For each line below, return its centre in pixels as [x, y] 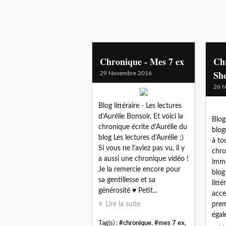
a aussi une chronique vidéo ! [144, 159]
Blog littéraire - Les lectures [140, 106]
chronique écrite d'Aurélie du [143, 127]
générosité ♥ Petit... [128, 190]
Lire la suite [123, 204]
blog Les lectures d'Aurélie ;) [141, 137]
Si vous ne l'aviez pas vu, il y [142, 148]
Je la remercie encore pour [139, 169]
